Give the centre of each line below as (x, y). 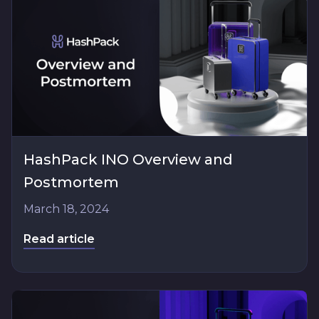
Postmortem (71, 182)
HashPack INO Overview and (128, 159)
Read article (59, 239)
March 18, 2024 (66, 209)
